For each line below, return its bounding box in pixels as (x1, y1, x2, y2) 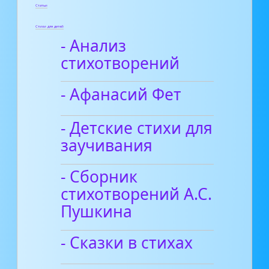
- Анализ (61, 34, 127, 56)
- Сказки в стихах (61, 232, 193, 254)
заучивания (61, 134, 153, 157)
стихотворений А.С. (61, 183, 213, 205)
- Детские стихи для (61, 117, 213, 139)
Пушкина (61, 201, 133, 223)
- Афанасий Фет (61, 83, 182, 105)
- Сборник (61, 166, 138, 188)
